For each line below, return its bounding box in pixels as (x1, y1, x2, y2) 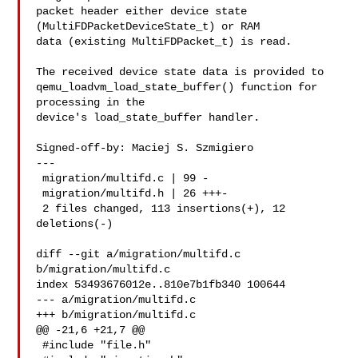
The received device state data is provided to (36, 66, 324, 78)
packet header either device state (36, 5, 248, 18)
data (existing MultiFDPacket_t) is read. (36, 35, 292, 48)
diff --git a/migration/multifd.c (36, 248, 241, 261)
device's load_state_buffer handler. (36, 111, 261, 124)
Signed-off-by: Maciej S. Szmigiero (36, 141, 261, 154)
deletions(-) (36, 217, 113, 230)
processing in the (36, 96, 145, 109)
